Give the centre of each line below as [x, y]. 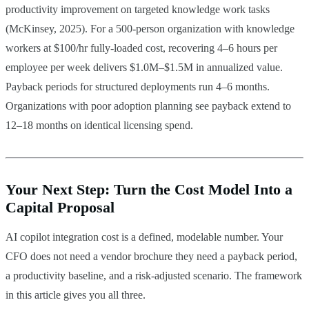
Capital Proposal [60, 207]
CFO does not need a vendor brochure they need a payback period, [151, 256]
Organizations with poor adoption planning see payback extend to [148, 106]
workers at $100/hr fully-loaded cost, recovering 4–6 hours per [141, 48]
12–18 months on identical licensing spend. [99, 125]
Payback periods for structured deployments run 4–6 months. [138, 86]
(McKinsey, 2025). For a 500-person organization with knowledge [150, 28]
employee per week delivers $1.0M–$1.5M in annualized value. [144, 67]
